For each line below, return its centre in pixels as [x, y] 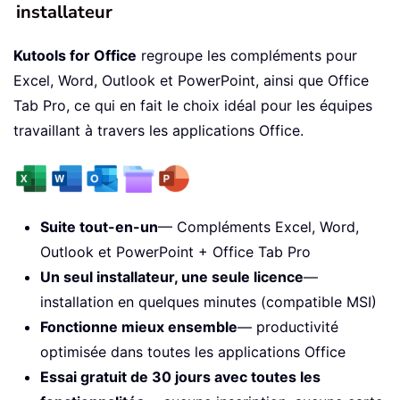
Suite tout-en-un [99, 227]
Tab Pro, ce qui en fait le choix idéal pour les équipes [193, 106]
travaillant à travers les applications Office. [158, 131]
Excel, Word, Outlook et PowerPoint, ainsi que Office [191, 81]
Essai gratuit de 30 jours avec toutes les [180, 377]
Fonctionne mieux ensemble [139, 327]
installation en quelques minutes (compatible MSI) [208, 302]
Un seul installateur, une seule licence [172, 277]
